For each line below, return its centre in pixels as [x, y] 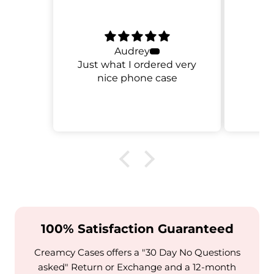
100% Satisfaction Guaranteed [137, 229]
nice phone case [137, 78]
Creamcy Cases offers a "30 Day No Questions [137, 253]
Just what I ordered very [137, 65]
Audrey [132, 51]
